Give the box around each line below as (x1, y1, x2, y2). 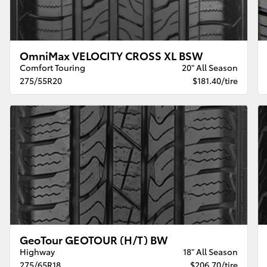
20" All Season (181, 61, 238, 74)
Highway (20, 245, 55, 257)
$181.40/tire (192, 74, 238, 87)
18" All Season (182, 245, 238, 257)
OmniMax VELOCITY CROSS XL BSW (20, 48, 203, 63)
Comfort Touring (20, 61, 86, 74)
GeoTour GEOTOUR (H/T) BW (20, 231, 168, 247)
